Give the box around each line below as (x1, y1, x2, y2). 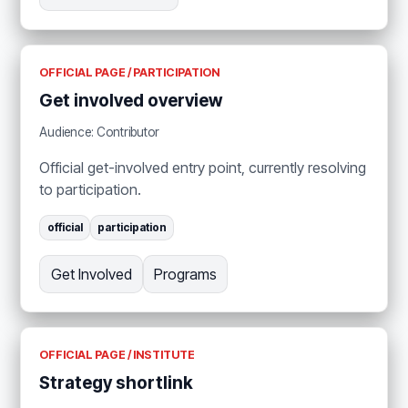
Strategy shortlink (39, 372, 194, 393)
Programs (153, 264, 217, 283)
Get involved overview (39, 90, 223, 112)
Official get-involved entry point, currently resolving (39, 158, 367, 177)
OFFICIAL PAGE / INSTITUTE (39, 347, 196, 362)
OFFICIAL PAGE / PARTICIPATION (39, 66, 220, 79)
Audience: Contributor (39, 124, 160, 139)
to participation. (39, 179, 142, 199)
